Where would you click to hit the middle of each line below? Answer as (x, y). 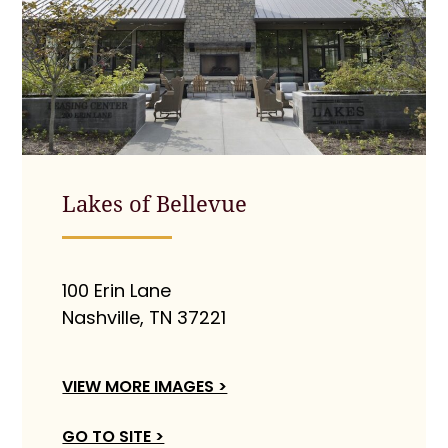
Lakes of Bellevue (155, 203)
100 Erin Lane (117, 291)
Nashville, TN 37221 (144, 318)
